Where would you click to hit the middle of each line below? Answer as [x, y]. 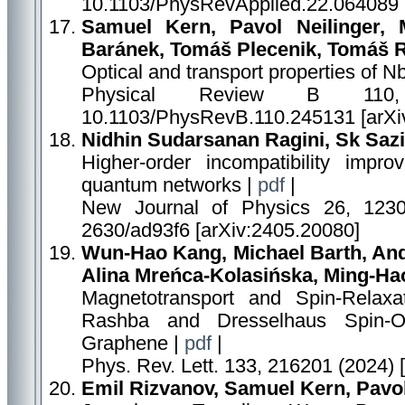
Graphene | [133, 344]
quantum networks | [170, 185]
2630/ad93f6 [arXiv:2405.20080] [221, 231]
